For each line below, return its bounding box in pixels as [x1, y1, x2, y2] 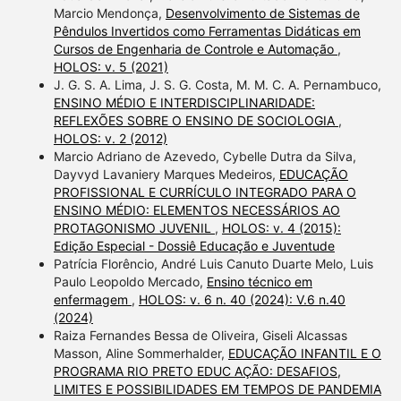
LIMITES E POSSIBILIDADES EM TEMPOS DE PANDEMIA [53, 381, 381, 397]
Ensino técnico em [206, 274, 312, 290]
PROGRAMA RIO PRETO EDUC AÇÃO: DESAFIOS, [53, 363, 341, 380]
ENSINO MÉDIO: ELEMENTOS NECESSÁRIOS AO [53, 202, 340, 218]
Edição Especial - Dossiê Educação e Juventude [53, 238, 335, 254]
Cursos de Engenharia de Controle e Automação [53, 41, 337, 57]
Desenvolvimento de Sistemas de [165, 5, 360, 21]
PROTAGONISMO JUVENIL [53, 220, 215, 236]
